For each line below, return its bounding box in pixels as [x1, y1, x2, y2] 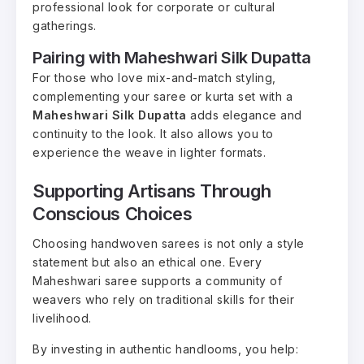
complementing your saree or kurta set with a [32, 89, 292, 103]
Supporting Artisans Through [32, 180, 271, 202]
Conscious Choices [32, 203, 193, 225]
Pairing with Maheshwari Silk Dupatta [32, 47, 311, 67]
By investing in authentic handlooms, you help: [32, 342, 298, 357]
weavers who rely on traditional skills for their [32, 292, 294, 307]
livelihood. [32, 311, 92, 326]
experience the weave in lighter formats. [32, 145, 266, 159]
